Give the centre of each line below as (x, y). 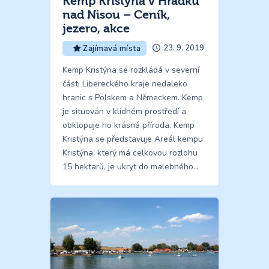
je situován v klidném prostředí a (124, 111)
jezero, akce (96, 28)
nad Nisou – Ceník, (116, 14)
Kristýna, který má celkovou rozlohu (130, 153)
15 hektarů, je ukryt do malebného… (131, 166)
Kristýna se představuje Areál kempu (133, 139)
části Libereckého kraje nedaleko (125, 83)
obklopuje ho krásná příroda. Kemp (128, 125)
